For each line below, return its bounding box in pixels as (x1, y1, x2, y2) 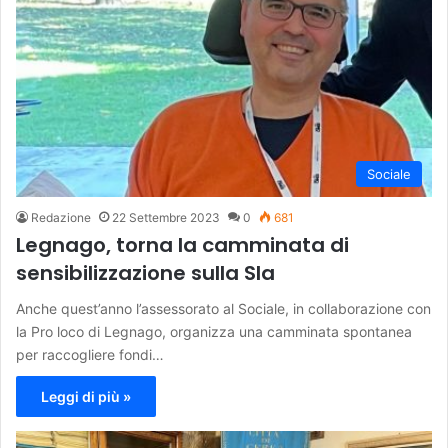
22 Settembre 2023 (112, 210, 220, 226)
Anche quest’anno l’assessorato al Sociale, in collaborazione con (16, 300, 431, 318)
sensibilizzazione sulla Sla (16, 259, 275, 288)
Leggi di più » (41, 388, 131, 406)
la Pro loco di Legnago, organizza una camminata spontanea (16, 323, 412, 341)
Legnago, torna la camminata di (16, 231, 349, 260)
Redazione (31, 210, 91, 226)
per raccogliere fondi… (16, 346, 164, 364)
